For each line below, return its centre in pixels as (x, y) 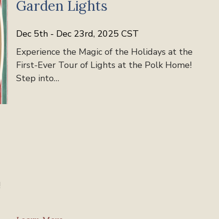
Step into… (38, 78)
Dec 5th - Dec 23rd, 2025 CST (78, 33)
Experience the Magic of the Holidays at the (105, 52)
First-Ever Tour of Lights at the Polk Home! (104, 65)
